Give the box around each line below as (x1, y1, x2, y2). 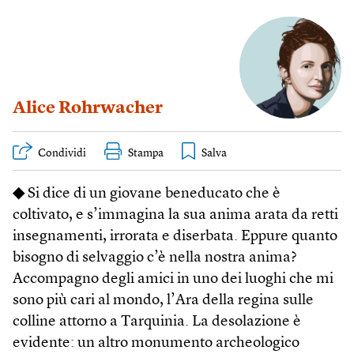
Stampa (128, 147, 164, 159)
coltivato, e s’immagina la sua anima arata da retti (13, 207, 338, 223)
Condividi (38, 147, 86, 159)
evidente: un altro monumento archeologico (13, 335, 299, 351)
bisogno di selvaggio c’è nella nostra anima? (13, 250, 297, 265)
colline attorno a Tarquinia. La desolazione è (13, 314, 301, 330)
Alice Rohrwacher (13, 99, 163, 117)
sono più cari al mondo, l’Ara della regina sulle (13, 292, 314, 308)
